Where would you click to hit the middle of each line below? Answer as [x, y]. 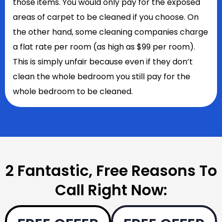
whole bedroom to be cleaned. [73, 91]
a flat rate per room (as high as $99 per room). [104, 47]
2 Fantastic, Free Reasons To [111, 171]
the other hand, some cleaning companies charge [111, 32]
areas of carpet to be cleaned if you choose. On [106, 17]
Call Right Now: [111, 190]
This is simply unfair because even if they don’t [103, 62]
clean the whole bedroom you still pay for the [102, 77]
